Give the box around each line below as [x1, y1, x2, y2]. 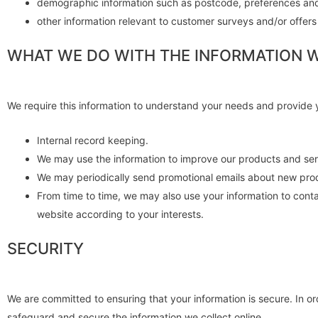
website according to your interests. [37, 207, 204, 220]
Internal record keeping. [37, 133, 148, 146]
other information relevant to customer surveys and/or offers [37, 15, 317, 28]
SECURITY [7, 238, 84, 258]
